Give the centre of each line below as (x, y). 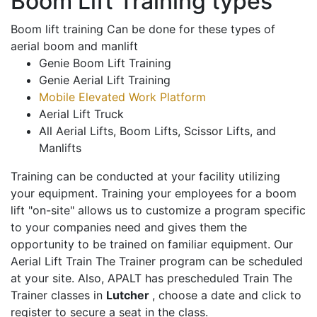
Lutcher (129, 295)
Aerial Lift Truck (81, 114)
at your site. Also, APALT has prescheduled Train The (151, 278)
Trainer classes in (58, 295)
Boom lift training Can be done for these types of (143, 29)
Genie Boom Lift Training (105, 63)
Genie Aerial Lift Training (105, 80)
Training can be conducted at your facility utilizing (145, 177)
